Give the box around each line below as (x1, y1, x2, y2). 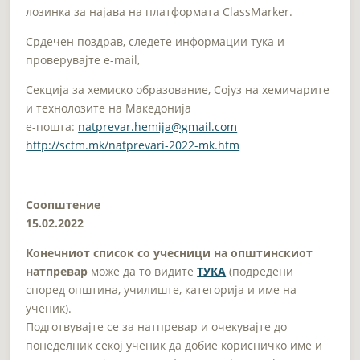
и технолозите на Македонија (26, 100, 192, 116)
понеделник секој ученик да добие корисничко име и (26, 337, 323, 353)
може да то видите (88, 263, 198, 279)
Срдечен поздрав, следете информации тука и (26, 33, 285, 49)
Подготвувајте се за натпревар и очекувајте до (26, 318, 288, 334)
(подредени (226, 263, 294, 279)
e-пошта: (26, 118, 79, 134)
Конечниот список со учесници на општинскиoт (26, 244, 313, 260)
